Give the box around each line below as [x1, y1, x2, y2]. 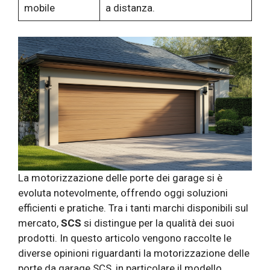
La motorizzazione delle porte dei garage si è [18, 171, 222, 184]
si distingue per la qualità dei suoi [81, 216, 234, 229]
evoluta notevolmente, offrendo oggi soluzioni [18, 186, 228, 199]
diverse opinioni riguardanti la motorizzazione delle [18, 246, 250, 259]
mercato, [18, 216, 61, 229]
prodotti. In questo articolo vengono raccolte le [18, 231, 231, 244]
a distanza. [105, 2, 155, 14]
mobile [24, 2, 55, 14]
